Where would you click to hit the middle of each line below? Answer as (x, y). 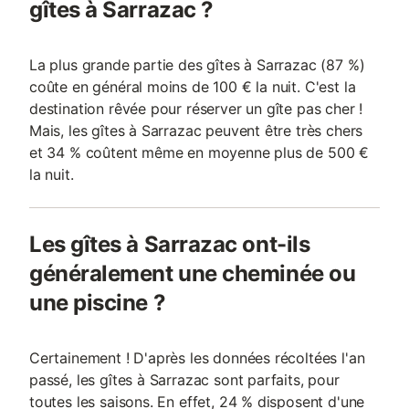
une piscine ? (98, 303)
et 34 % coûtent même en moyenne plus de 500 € (199, 152)
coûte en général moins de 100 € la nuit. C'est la (193, 87)
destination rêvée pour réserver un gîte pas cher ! (196, 109)
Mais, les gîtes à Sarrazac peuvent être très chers (196, 131)
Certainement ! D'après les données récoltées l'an (197, 358)
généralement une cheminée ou (193, 273)
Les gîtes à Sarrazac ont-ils (170, 244)
